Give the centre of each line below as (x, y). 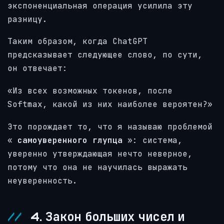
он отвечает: (37, 68)
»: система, (152, 140)
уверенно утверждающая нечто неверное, (100, 153)
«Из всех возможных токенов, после (90, 90)
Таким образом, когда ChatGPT (77, 41)
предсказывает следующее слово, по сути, (105, 55)
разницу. (27, 19)
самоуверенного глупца (70, 140)
